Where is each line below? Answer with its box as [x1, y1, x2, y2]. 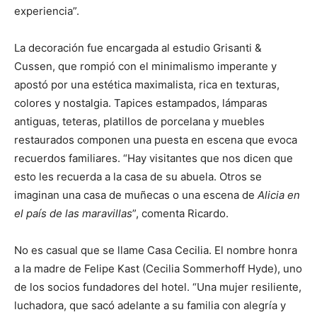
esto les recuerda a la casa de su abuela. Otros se [14, 170, 262, 183]
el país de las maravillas [14, 207, 132, 220]
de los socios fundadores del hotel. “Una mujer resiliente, [14, 280, 301, 294]
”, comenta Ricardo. [132, 207, 229, 220]
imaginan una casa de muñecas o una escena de [14, 188, 255, 202]
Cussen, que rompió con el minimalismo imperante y [14, 59, 277, 73]
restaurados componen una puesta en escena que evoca [14, 133, 297, 146]
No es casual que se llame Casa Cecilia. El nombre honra [14, 243, 297, 257]
